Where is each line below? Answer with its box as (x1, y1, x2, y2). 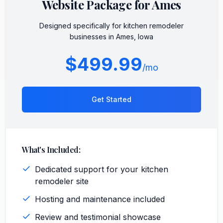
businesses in (70, 32, 116, 41)
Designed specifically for (39, 21, 123, 30)
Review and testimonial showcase (35, 212, 161, 222)
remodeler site (35, 176, 89, 186)
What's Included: (22, 144, 81, 155)
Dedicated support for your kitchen (35, 164, 168, 174)
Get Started (92, 95, 131, 104)
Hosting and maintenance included (35, 194, 165, 204)
